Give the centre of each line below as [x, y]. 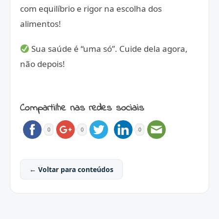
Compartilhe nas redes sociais [82, 108]
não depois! [43, 64]
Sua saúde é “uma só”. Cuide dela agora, [109, 49]
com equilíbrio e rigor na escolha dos [91, 9]
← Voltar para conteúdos [71, 169]
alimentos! [41, 24]
